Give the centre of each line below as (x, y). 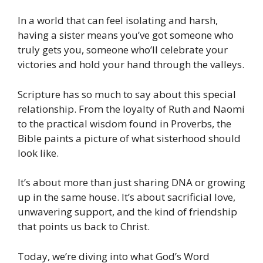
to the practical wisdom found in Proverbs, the (124, 123)
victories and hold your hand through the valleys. (131, 64)
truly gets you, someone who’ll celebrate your (123, 50)
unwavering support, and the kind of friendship (127, 212)
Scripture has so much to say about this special (127, 94)
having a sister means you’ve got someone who (126, 35)
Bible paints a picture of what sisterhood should (129, 138)
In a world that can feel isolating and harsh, (118, 20)
